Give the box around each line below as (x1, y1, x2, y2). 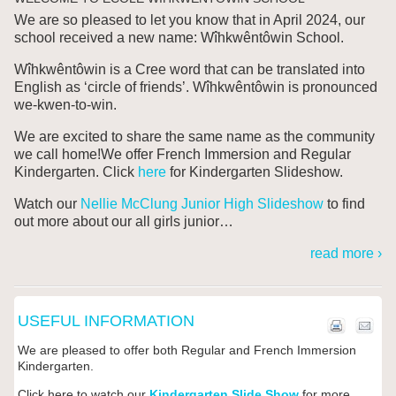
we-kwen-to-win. (13, 97, 117, 113)
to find (323, 196, 365, 212)
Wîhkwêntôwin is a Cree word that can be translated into (13, 62, 365, 78)
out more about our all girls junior (13, 214, 219, 230)
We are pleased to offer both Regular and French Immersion (17, 343, 356, 358)
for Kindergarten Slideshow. (165, 164, 350, 180)
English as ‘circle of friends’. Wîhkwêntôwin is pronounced (13, 80, 377, 95)
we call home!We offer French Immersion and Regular (13, 147, 351, 163)
